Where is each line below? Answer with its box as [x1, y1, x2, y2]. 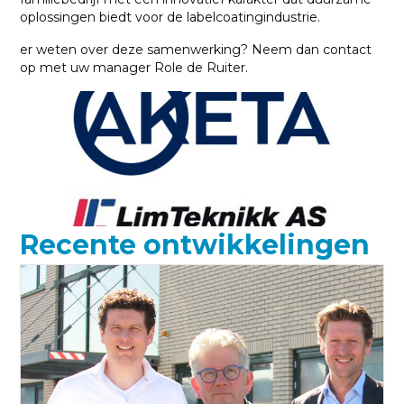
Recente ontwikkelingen [20, 227, 371, 262]
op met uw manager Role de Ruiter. [20, 59, 249, 76]
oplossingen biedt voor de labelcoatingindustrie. [20, 8, 321, 25]
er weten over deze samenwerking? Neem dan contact [20, 41, 372, 58]
